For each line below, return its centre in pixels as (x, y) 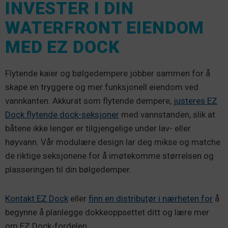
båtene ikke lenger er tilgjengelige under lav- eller (98, 129)
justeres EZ (195, 101)
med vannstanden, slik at (167, 115)
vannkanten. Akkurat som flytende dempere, (89, 101)
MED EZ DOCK (63, 47)
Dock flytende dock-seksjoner (62, 115)
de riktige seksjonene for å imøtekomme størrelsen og (109, 156)
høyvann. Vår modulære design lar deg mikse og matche (113, 142)
